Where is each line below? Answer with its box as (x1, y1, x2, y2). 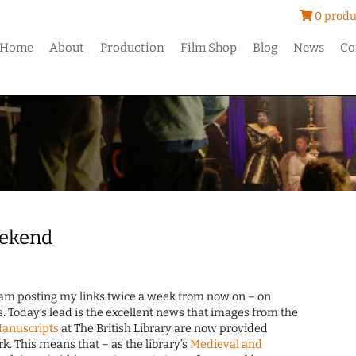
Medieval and (190, 338, 263, 352)
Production (100, 41, 165, 55)
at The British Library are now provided (59, 322, 269, 336)
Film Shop (180, 41, 238, 55)
